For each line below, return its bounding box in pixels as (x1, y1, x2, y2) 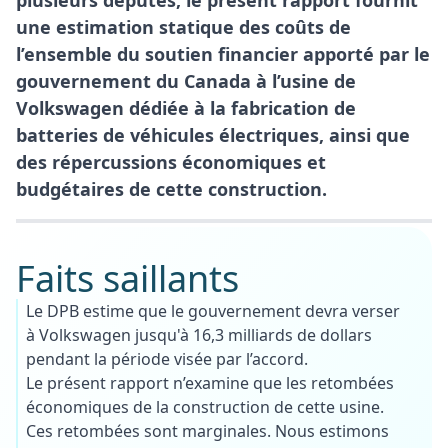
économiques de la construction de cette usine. (26, 395, 384, 418)
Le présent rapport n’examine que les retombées (26, 371, 394, 394)
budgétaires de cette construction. (16, 176, 327, 201)
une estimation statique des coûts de (16, 14, 351, 39)
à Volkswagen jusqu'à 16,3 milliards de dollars (26, 323, 372, 346)
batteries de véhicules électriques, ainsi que (16, 122, 410, 147)
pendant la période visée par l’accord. (26, 347, 308, 370)
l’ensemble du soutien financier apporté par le (16, 41, 430, 66)
